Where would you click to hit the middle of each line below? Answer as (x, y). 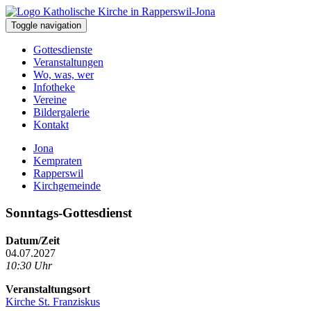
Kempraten (58, 161)
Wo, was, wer (64, 75)
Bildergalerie (61, 112)
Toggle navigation (46, 25)
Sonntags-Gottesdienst (69, 212)
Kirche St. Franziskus (53, 301)
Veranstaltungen (68, 62)
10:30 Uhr (29, 265)
